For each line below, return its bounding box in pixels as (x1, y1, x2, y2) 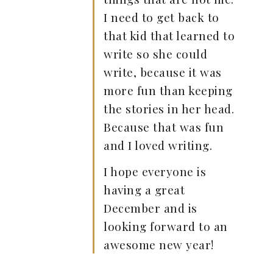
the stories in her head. (104, 101, 234, 116)
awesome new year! (104, 236, 214, 252)
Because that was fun (104, 119, 224, 135)
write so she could (104, 46, 207, 62)
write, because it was (104, 64, 222, 80)
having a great (104, 182, 185, 197)
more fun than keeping (104, 82, 233, 98)
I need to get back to (104, 9, 219, 25)
